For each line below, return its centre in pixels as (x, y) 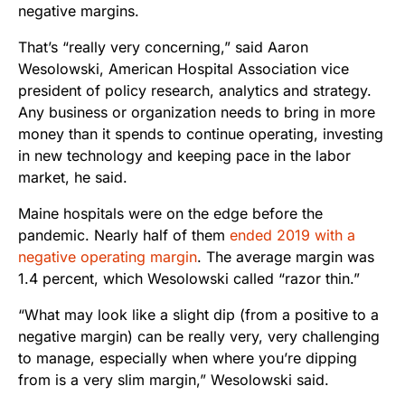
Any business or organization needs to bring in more (197, 113)
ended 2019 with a (292, 235)
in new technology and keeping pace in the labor (184, 156)
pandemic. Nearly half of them (124, 235)
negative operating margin (108, 257)
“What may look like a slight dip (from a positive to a (198, 315)
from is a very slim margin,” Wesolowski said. (174, 380)
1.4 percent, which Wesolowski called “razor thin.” (189, 279)
